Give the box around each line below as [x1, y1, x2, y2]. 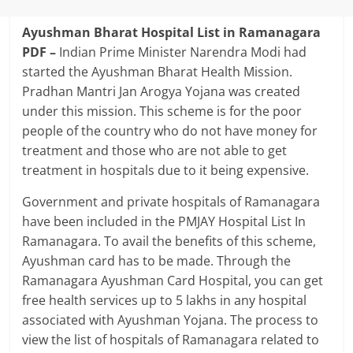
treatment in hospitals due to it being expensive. [22, 162, 310, 179]
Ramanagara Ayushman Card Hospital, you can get [22, 272, 324, 289]
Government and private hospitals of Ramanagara [22, 193, 321, 210]
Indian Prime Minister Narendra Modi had [59, 43, 307, 61]
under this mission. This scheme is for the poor [22, 102, 303, 120]
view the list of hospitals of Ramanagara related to [22, 331, 320, 348]
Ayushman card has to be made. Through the [22, 252, 292, 269]
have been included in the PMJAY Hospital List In [22, 213, 307, 230]
